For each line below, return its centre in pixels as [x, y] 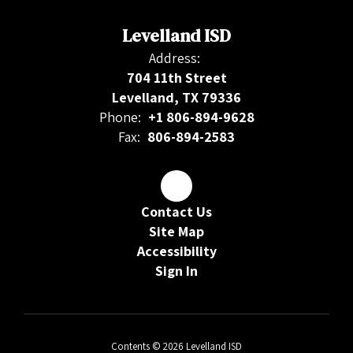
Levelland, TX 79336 [176, 98]
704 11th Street [176, 78]
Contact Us [176, 212]
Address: [175, 58]
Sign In [176, 271]
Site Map [176, 232]
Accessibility [176, 251]
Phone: [120, 117]
